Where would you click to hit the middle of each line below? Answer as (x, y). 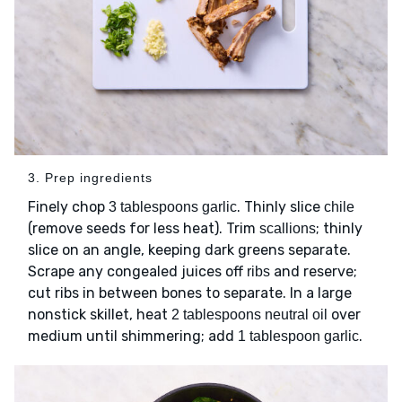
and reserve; (314, 272)
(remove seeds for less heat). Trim (144, 229)
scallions (288, 229)
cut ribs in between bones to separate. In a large (190, 293)
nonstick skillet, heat (100, 315)
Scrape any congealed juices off (137, 272)
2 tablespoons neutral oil (249, 315)
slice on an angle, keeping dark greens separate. (189, 250)
